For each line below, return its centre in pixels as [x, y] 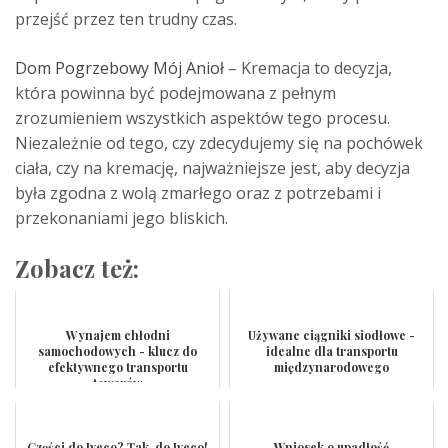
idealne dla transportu [331, 350]
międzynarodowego [331, 366]
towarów [117, 382]
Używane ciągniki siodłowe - [331, 334]
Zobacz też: [77, 267]
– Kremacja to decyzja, [308, 67]
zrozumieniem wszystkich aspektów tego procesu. [202, 117]
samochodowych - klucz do [117, 350]
